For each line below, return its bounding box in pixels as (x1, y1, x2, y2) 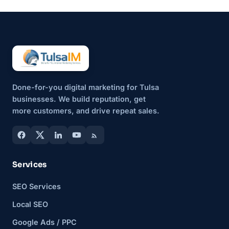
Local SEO (12, 199, 48, 209)
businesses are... (63, 6, 118, 14)
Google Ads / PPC (12, 217, 77, 226)
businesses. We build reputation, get (12, 94, 146, 103)
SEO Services (12, 181, 61, 191)
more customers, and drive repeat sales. (12, 106, 159, 115)
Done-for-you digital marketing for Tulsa (12, 82, 159, 91)
